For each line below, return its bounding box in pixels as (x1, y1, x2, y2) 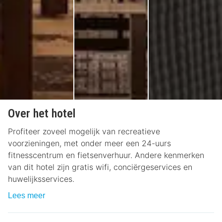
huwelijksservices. (8, 174, 74, 184)
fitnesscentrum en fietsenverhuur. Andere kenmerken (8, 150, 204, 161)
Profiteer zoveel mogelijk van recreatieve (8, 126, 160, 137)
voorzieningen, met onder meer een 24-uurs (8, 138, 171, 149)
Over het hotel (8, 107, 75, 121)
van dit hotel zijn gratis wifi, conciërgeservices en (8, 162, 192, 172)
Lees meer (8, 191, 45, 200)
